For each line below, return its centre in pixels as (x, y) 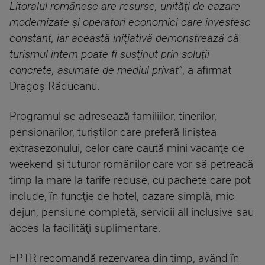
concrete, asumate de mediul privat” (96, 71)
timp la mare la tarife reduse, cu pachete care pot (130, 181)
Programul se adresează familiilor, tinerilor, (113, 117)
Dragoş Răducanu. (55, 87)
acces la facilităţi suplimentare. (85, 229)
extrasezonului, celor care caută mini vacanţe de (127, 149)
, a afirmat (207, 71)
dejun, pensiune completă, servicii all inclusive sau (132, 213)
